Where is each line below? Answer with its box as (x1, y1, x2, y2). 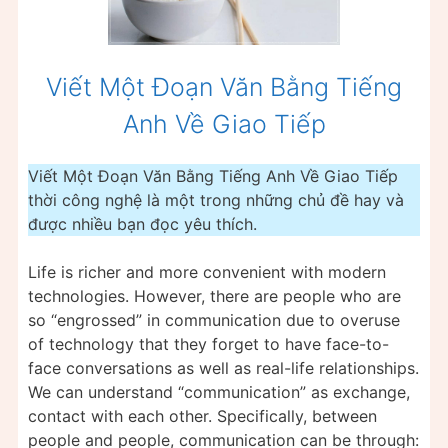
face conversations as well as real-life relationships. (28, 357, 419, 378)
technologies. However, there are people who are (28, 285, 401, 306)
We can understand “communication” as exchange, (28, 381, 410, 402)
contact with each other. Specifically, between (28, 405, 377, 426)
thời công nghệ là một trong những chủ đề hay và (28, 189, 404, 210)
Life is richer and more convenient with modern (28, 261, 386, 282)
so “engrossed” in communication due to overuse (28, 309, 400, 330)
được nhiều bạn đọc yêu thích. (28, 213, 257, 234)
